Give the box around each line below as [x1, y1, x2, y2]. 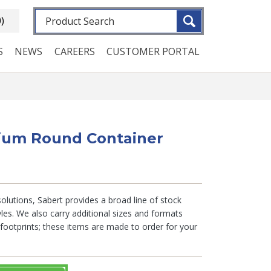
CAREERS [54, 45, 95, 58]
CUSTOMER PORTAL [106, 45, 200, 58]
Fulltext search [34, 9, 100, 22]
